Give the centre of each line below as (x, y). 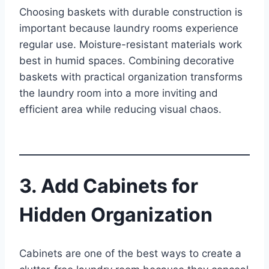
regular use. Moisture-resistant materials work (131, 45)
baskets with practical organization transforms (131, 77)
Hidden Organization (116, 215)
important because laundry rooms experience (129, 29)
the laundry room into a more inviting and (119, 93)
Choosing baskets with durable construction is (131, 12)
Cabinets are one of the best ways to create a (130, 253)
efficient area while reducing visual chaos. (120, 110)
